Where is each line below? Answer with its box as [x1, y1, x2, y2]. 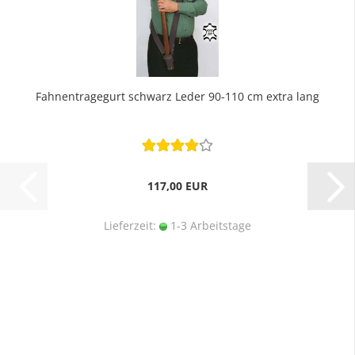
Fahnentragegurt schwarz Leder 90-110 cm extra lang [35, 89, 319, 104]
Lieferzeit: [103, 218, 159, 233]
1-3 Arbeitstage [166, 218, 251, 233]
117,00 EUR [147, 178, 208, 193]
